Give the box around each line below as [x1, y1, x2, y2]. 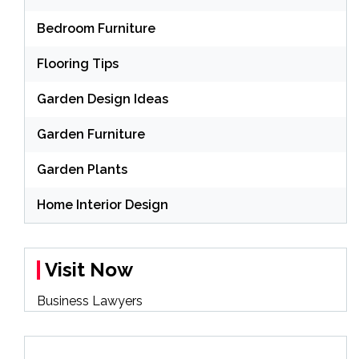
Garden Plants [37, 161, 127, 177]
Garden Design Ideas [37, 91, 168, 107]
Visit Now [45, 257, 133, 281]
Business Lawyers [37, 292, 143, 309]
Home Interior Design [37, 196, 168, 212]
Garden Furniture [37, 126, 145, 142]
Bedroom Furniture [37, 20, 155, 36]
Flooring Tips [37, 55, 119, 71]
